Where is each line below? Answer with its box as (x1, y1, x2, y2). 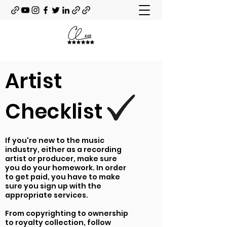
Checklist (5, 97, 103, 126)
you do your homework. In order (5, 163, 126, 173)
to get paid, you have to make (5, 172, 120, 182)
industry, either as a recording (5, 144, 122, 155)
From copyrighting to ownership (5, 208, 128, 218)
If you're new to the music (5, 135, 104, 145)
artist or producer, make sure (5, 154, 117, 164)
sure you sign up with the (5, 181, 101, 191)
